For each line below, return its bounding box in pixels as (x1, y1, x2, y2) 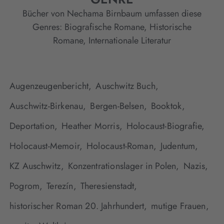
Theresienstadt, (80, 179, 137, 193)
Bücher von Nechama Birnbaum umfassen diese (22, 7, 201, 20)
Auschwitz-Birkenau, (9, 99, 86, 113)
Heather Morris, (61, 119, 122, 133)
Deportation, (9, 119, 58, 133)
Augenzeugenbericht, (9, 79, 92, 93)
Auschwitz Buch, (95, 79, 159, 93)
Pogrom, (9, 179, 43, 193)
